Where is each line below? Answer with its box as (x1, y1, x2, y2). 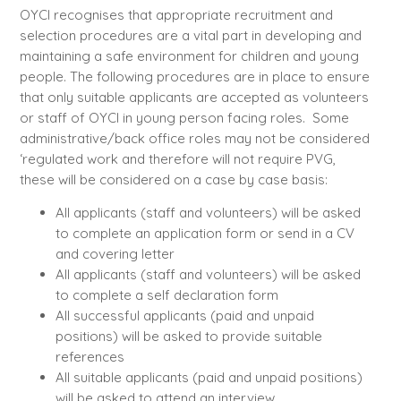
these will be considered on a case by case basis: (19, 170, 328, 188)
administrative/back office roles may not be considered (19, 129, 370, 147)
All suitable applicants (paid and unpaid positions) (55, 368, 363, 386)
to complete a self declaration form (55, 286, 278, 303)
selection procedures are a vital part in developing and (19, 26, 362, 44)
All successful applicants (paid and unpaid (55, 306, 314, 324)
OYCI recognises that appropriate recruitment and (19, 5, 333, 23)
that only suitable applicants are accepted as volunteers (19, 88, 369, 106)
